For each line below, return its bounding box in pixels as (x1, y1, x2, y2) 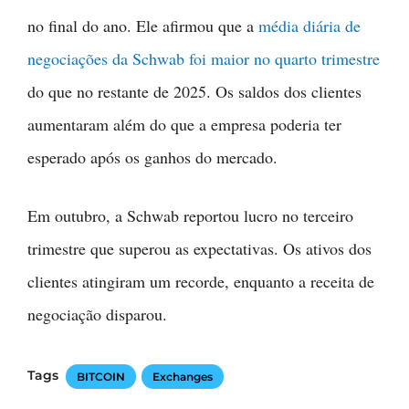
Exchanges (152, 369, 213, 383)
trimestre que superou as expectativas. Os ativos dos (27, 236, 372, 259)
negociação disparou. (27, 302, 167, 325)
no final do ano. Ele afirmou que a (27, 14, 258, 37)
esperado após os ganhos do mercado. (27, 145, 278, 168)
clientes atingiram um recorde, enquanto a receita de (27, 269, 374, 292)
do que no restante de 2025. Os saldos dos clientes (27, 79, 362, 102)
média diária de (258, 14, 361, 37)
